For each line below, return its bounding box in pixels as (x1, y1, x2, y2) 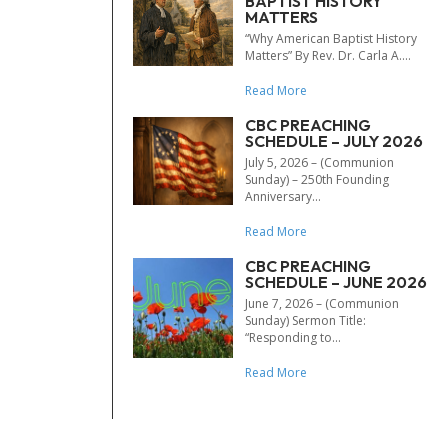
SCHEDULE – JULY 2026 (245, 131, 423, 151)
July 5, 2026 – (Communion (245, 154, 394, 171)
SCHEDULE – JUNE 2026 (245, 272, 427, 292)
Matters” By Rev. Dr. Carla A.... (245, 47, 411, 64)
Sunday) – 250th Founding (245, 171, 389, 188)
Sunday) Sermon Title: (245, 312, 366, 329)
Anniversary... (245, 188, 321, 205)
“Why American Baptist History (245, 30, 417, 47)
